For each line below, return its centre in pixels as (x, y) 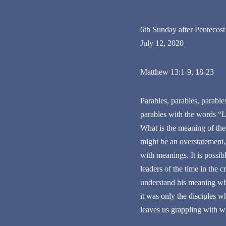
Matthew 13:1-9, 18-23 (177, 72)
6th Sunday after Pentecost (182, 30)
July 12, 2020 (162, 43)
